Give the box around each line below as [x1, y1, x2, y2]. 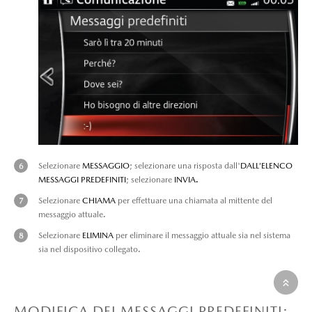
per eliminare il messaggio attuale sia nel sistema [114, 230, 290, 240]
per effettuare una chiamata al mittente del [116, 195, 272, 205]
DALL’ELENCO [240, 160, 292, 171]
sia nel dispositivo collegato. [38, 244, 141, 254]
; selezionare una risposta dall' [130, 160, 240, 171]
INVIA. [174, 174, 198, 185]
